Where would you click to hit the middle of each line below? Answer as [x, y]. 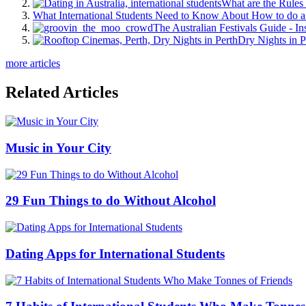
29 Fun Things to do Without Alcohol [111, 201]
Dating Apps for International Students [115, 253]
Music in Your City [58, 148]
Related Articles [62, 93]
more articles [33, 64]
